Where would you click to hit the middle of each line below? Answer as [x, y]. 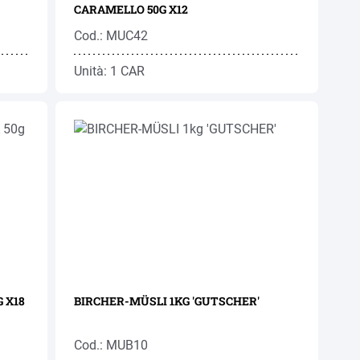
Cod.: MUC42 [111, 36]
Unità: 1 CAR [110, 71]
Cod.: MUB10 [111, 345]
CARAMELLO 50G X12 [131, 9]
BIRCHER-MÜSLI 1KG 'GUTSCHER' [167, 301]
